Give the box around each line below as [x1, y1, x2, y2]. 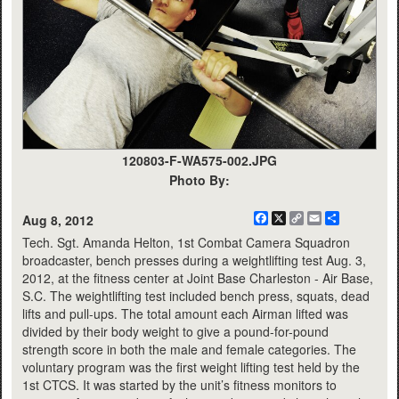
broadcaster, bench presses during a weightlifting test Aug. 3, [22, 251, 366, 270]
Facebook [268, 209, 324, 228]
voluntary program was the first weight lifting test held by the [22, 358, 360, 377]
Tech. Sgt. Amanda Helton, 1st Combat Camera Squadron [22, 233, 350, 252]
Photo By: [169, 171, 230, 190]
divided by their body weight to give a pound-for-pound [22, 322, 329, 341]
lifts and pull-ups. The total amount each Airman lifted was [22, 305, 348, 323]
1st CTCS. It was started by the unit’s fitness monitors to [22, 376, 337, 395]
